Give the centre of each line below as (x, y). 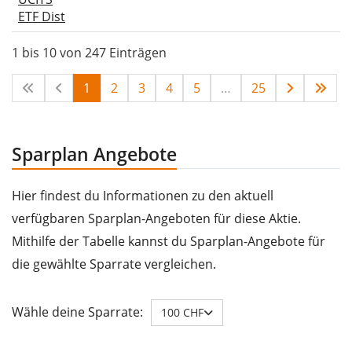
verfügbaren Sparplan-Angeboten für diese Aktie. (156, 218)
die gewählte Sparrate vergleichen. (114, 264)
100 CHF (182, 312)
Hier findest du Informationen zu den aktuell (143, 195)
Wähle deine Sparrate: (77, 312)
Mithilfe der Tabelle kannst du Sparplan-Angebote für (169, 241)
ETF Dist (42, 16)
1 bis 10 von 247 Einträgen (89, 52)
